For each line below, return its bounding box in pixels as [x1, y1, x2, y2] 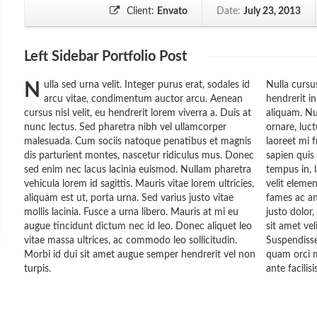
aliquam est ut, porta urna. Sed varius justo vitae [24, 193, 234, 203]
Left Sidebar [24, 50, 98, 64]
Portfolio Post [98, 50, 187, 64]
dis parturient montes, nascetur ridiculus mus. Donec [24, 151, 254, 161]
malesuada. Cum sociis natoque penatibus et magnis [24, 137, 251, 146]
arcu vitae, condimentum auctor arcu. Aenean [44, 94, 243, 104]
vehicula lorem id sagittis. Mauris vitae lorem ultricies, [24, 179, 254, 189]
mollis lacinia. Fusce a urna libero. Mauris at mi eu [24, 207, 238, 217]
